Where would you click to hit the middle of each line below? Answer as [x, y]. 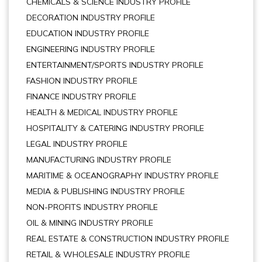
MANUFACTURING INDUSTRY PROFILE [99, 160]
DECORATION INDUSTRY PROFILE [91, 18]
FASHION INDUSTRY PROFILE [82, 81]
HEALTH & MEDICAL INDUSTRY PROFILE [102, 112]
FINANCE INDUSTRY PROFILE [81, 96]
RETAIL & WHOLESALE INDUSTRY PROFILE [108, 254]
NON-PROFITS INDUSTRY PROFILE [92, 207]
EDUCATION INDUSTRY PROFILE [88, 33]
